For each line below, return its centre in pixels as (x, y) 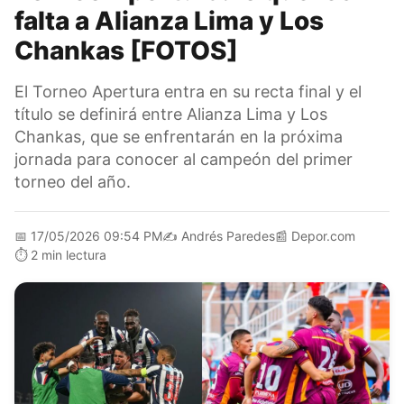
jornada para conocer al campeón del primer (184, 159)
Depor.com (323, 235)
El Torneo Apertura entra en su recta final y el (188, 91)
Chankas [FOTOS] (126, 50)
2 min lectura (69, 254)
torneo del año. (73, 181)
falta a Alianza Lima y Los (169, 20)
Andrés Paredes (228, 235)
